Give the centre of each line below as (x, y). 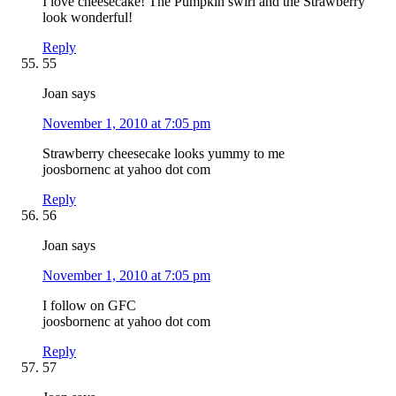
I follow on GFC (89, 305)
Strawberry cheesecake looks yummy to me (164, 153)
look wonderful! (88, 17)
